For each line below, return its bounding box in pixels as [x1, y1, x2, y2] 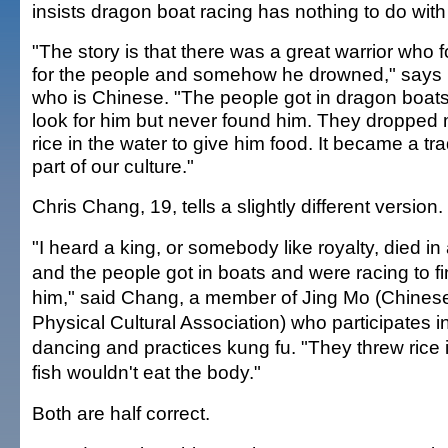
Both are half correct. [32, 402, 210, 424]
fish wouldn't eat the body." [32, 361, 261, 383]
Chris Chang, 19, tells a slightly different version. [32, 195, 443, 217]
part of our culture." [32, 155, 194, 177]
